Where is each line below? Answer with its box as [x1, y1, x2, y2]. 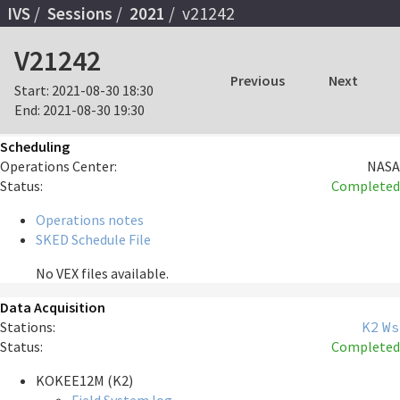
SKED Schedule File [36, 230, 151, 249]
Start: [14, 81, 49, 100]
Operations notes [36, 211, 144, 229]
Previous [229, 71, 285, 90]
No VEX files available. [36, 264, 169, 283]
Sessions [47, 2, 112, 24]
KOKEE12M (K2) [36, 371, 133, 390]
